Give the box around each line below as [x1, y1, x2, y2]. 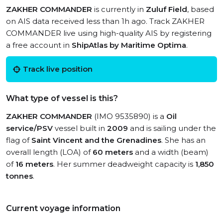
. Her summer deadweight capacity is [53, 159, 195, 169]
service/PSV [6, 123, 53, 133]
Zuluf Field [146, 4, 187, 14]
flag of [6, 135, 31, 145]
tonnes [6, 171, 33, 181]
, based [187, 4, 214, 14]
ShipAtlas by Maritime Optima [72, 40, 186, 50]
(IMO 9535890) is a [92, 111, 166, 121]
